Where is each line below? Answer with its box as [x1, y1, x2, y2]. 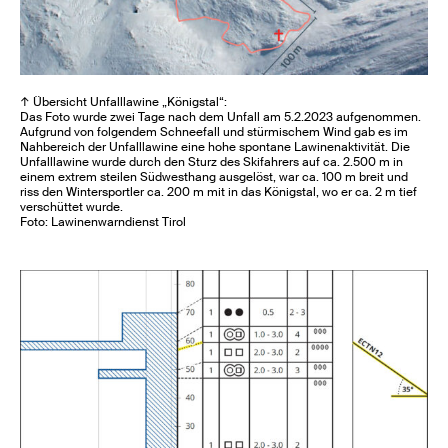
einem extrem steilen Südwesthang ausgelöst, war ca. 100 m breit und [20, 168, 409, 185]
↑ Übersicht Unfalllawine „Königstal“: [20, 93, 228, 110]
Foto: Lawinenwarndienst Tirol [20, 213, 187, 230]
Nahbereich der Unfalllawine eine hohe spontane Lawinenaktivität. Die [20, 138, 411, 155]
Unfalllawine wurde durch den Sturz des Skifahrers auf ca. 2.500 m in [20, 153, 404, 170]
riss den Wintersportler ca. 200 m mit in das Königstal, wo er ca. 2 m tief [20, 183, 418, 200]
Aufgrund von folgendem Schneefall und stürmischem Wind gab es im [20, 123, 409, 140]
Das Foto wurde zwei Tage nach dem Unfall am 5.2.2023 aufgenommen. [20, 108, 422, 125]
